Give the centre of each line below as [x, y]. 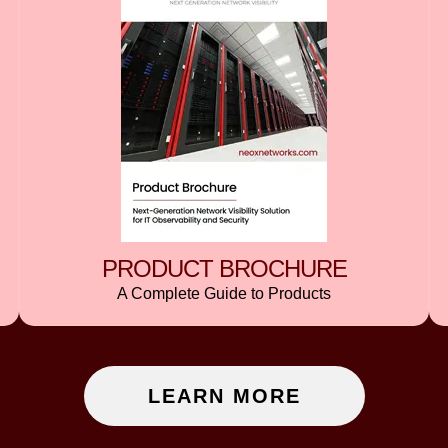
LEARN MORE [224, 395]
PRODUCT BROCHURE [224, 268]
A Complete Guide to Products [224, 293]
